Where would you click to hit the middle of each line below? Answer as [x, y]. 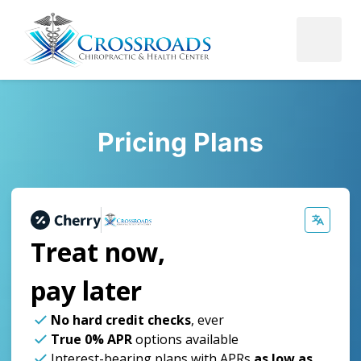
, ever [207, 320]
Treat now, [98, 251]
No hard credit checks [121, 320]
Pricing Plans [180, 142]
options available [185, 339]
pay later [86, 290]
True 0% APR [91, 339]
